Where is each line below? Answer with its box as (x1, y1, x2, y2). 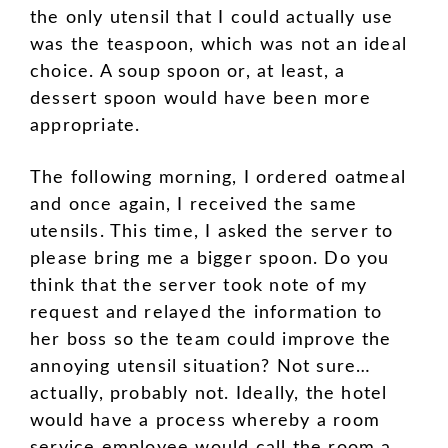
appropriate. (30, 116, 141, 135)
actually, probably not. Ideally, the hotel (30, 385, 388, 404)
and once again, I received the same (30, 196, 358, 215)
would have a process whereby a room (30, 412, 381, 431)
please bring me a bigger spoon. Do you (30, 250, 390, 269)
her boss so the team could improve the (30, 331, 392, 350)
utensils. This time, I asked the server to (30, 223, 394, 242)
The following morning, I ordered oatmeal (30, 169, 407, 188)
